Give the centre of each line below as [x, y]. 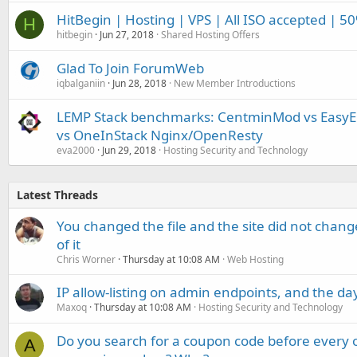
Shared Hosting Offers [210, 34]
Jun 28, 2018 [139, 83]
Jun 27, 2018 [127, 34]
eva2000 [76, 150]
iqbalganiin [81, 83]
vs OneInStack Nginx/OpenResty [160, 135]
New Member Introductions [235, 83]
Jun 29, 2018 [129, 150]
